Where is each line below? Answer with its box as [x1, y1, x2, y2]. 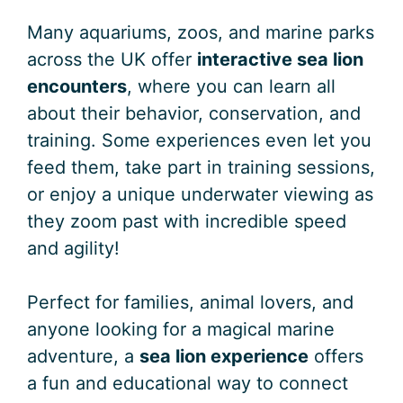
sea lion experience [139, 345, 309, 367]
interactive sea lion [197, 48, 363, 70]
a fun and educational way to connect [27, 372, 348, 394]
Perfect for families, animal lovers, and [27, 291, 354, 313]
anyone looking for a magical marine [27, 318, 335, 340]
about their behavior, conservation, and [27, 102, 361, 124]
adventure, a [27, 345, 139, 367]
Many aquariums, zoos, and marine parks [27, 21, 374, 43]
